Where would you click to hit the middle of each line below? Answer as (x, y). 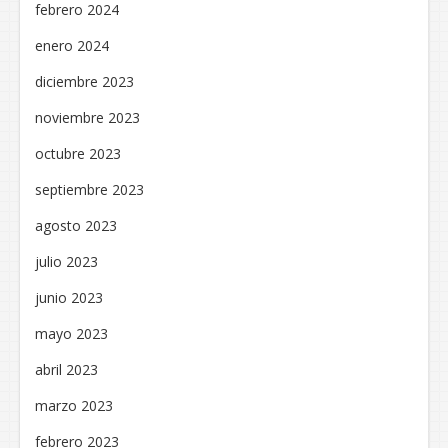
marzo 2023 (74, 405)
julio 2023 (66, 261)
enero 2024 (72, 45)
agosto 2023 (76, 225)
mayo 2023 (71, 333)
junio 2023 (69, 297)
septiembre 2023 (89, 189)
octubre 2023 (78, 153)
